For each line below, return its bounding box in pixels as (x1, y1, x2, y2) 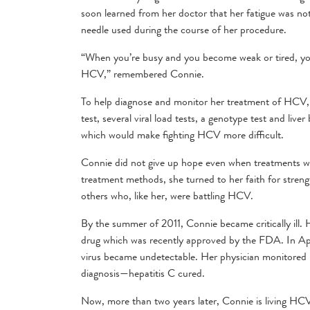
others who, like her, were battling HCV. (81, 188, 253, 203)
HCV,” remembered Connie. (81, 66, 204, 82)
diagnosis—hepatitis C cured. (81, 265, 205, 281)
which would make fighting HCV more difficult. (81, 127, 284, 143)
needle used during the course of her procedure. (81, 21, 286, 37)
